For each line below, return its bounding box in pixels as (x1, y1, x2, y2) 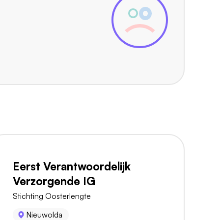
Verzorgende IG (13, 174, 95, 188)
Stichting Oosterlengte (13, 191, 91, 201)
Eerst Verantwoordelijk (13, 159, 131, 173)
